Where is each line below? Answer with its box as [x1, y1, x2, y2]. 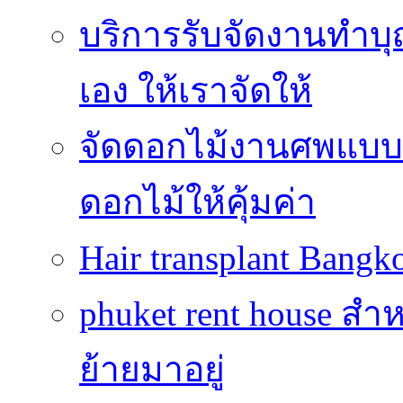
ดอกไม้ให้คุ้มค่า [79, 182, 316, 221]
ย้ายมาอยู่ [79, 349, 225, 389]
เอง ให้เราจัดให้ [79, 70, 312, 110]
